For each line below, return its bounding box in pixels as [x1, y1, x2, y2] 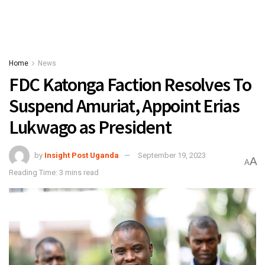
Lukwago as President [9, 115, 172, 139]
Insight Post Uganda [44, 150, 119, 160]
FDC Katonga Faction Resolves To [9, 73, 251, 96]
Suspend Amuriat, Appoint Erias [9, 94, 240, 118]
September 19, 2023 [138, 150, 206, 160]
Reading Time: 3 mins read [9, 167, 99, 177]
